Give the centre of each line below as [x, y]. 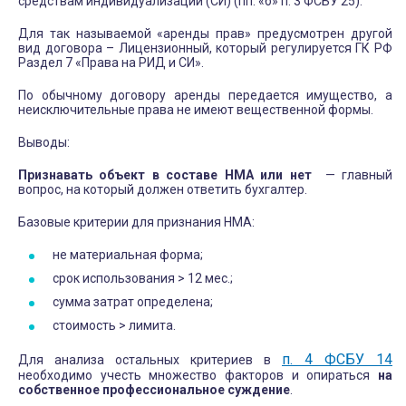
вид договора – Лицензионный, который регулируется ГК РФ [205, 48]
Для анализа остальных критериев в [150, 360]
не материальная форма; [128, 255]
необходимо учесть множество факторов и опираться [198, 376]
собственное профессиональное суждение [154, 390]
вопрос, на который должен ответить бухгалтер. [163, 190]
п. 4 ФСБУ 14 [337, 360]
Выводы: [44, 143]
